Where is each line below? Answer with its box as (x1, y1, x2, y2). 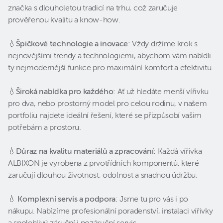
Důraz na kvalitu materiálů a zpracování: (15, 148, 156, 156)
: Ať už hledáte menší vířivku (113, 88, 209, 96)
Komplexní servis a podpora (17, 196, 116, 204)
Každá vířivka (155, 148, 202, 156)
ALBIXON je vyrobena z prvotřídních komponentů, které (8, 160, 199, 168)
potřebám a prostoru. (8, 124, 81, 132)
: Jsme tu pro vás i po (115, 196, 189, 204)
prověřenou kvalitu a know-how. (8, 16, 120, 24)
